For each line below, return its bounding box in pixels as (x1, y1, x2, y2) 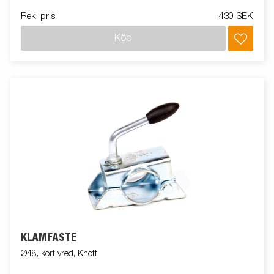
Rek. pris (21, 12, 55, 21)
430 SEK (219, 12, 253, 21)
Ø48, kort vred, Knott (21, 250, 97, 259)
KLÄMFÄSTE (21, 232, 76, 244)
